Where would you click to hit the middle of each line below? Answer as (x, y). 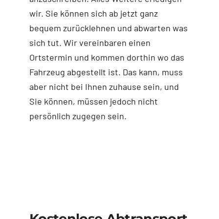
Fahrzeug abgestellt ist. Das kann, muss (106, 72)
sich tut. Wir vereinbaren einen (90, 42)
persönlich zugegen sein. (78, 116)
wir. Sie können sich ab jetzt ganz (93, 13)
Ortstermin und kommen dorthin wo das (107, 57)
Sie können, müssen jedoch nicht (93, 101)
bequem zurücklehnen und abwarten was (108, 28)
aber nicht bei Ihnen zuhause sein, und (104, 86)
